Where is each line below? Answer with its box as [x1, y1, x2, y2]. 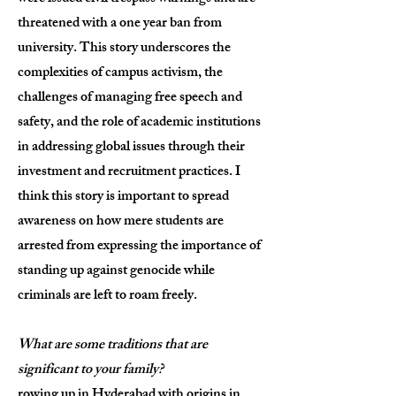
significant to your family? [18, 358, 164, 384]
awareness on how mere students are [18, 209, 224, 235]
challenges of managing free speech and [18, 86, 242, 111]
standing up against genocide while [18, 259, 215, 285]
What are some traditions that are [18, 333, 208, 359]
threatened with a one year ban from [18, 11, 222, 37]
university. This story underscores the [18, 36, 231, 62]
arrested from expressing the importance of [18, 234, 261, 260]
